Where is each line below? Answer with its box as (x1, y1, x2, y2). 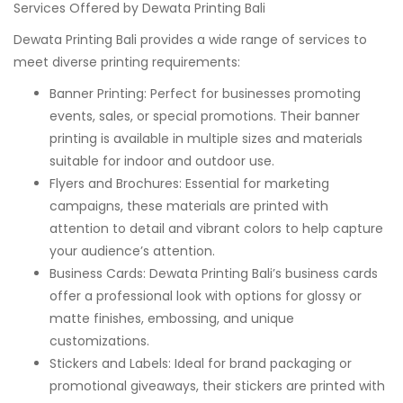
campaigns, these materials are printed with (49, 196, 328, 215)
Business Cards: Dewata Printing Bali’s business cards (49, 264, 378, 282)
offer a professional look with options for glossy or (49, 286, 362, 305)
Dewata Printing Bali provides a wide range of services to (13, 30, 367, 49)
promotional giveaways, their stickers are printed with (49, 376, 385, 395)
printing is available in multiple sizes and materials (49, 129, 363, 148)
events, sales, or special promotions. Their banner (49, 106, 360, 125)
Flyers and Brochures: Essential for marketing (49, 174, 329, 193)
